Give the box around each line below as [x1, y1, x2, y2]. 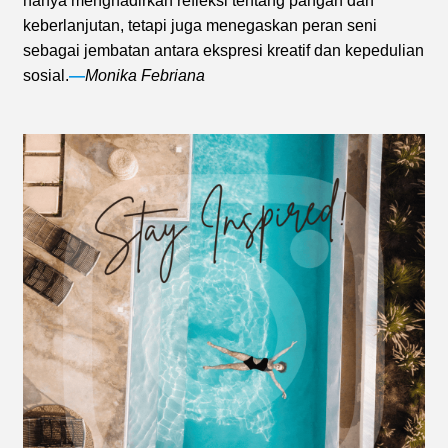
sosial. [23, 66, 69, 84]
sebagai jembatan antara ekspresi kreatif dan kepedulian [23, 41, 424, 59]
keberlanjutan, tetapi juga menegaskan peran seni [23, 16, 377, 34]
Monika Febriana [85, 66, 205, 84]
